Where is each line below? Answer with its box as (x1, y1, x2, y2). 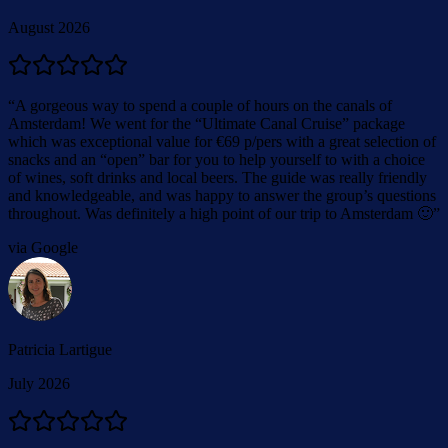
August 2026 (8, 18, 90, 36)
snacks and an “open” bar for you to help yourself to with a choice (8, 150, 425, 168)
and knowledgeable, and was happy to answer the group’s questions (8, 186, 436, 204)
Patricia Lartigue (8, 340, 112, 358)
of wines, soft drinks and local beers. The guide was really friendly (8, 168, 427, 186)
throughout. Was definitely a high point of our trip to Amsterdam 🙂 (8, 204, 433, 222)
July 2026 (8, 374, 70, 392)
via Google (8, 238, 78, 256)
